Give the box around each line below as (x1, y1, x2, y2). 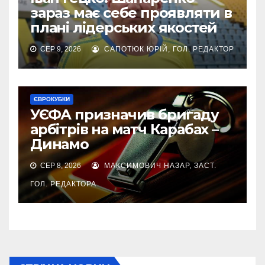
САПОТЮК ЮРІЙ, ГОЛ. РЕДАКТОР (102, 45, 234, 53)
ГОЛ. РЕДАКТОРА (30, 180, 96, 188)
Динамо (30, 135, 89, 153)
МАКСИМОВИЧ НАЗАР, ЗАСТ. (102, 161, 216, 170)
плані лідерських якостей (30, 19, 218, 36)
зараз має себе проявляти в (30, 4, 232, 21)
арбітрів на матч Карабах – (30, 121, 218, 138)
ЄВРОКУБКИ (34, 96, 70, 102)
